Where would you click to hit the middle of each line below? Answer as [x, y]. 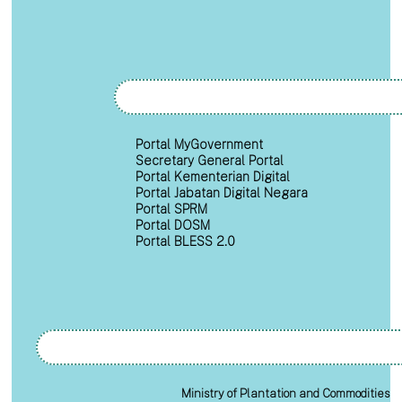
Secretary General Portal [210, 161]
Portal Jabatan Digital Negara [222, 193]
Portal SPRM [172, 210]
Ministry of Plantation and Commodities [285, 393]
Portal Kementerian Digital [213, 177]
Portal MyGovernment [200, 145]
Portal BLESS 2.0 [186, 242]
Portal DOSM [173, 226]
